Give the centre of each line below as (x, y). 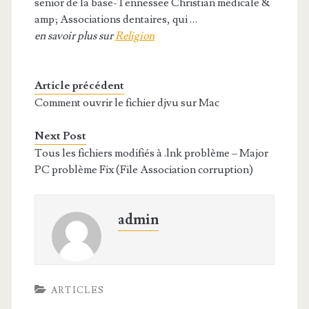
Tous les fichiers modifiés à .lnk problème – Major (151, 153)
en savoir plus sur (74, 36)
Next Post (60, 136)
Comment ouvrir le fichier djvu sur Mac (127, 103)
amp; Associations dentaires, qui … (116, 19)
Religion (134, 36)
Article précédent (79, 86)
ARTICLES (78, 290)
